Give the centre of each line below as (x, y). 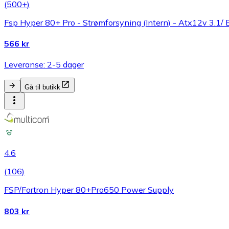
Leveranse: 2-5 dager (44, 65)
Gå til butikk (42, 87)
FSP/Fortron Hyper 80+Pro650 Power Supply (89, 190)
